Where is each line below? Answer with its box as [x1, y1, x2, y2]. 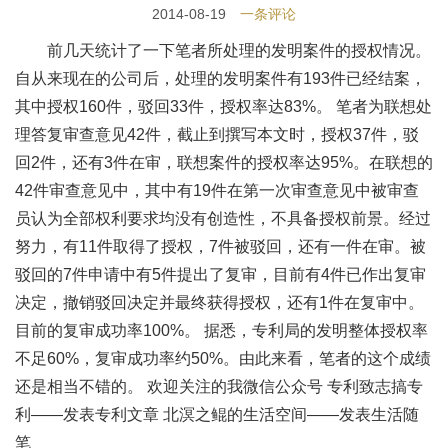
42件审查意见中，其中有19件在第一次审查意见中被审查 [15, 182, 419, 199]
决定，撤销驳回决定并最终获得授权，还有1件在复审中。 [15, 294, 424, 311]
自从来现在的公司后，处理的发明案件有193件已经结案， [15, 70, 426, 87]
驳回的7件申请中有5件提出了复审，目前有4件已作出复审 [15, 266, 426, 283]
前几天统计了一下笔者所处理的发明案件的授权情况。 [47, 42, 431, 59]
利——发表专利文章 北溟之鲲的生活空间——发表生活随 [15, 406, 419, 423]
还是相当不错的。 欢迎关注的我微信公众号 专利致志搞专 [15, 378, 423, 395]
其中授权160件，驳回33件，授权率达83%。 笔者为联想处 [15, 98, 432, 115]
